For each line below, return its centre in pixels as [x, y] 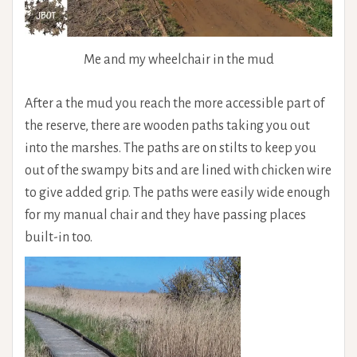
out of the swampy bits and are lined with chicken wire [178, 170]
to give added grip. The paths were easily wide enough [177, 192]
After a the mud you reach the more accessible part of [175, 103]
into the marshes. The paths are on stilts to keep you [171, 148]
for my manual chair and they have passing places [165, 215]
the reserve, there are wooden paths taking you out [167, 126]
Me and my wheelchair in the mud [178, 59]
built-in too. [59, 237]
